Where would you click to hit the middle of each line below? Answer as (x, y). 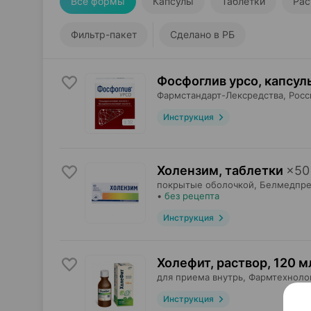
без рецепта (192, 196)
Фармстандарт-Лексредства (220, 95)
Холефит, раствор (212, 263)
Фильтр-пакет (104, 34)
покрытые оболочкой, (207, 185)
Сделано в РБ (202, 34)
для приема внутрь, (201, 277)
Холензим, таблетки (220, 170)
